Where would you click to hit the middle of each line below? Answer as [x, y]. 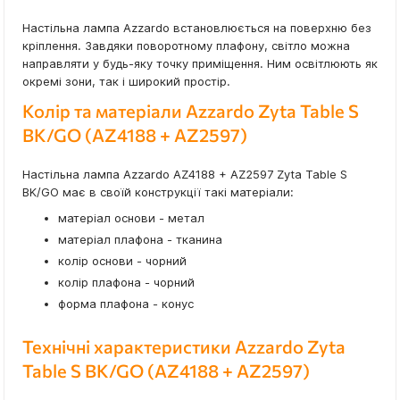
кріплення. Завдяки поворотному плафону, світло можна [186, 46]
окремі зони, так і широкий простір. [126, 82]
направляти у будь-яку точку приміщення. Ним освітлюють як [200, 64]
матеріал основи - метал [131, 218]
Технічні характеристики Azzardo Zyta [184, 347]
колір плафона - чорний [126, 283]
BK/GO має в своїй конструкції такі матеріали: [158, 192]
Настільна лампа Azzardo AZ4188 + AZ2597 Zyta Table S [185, 175]
